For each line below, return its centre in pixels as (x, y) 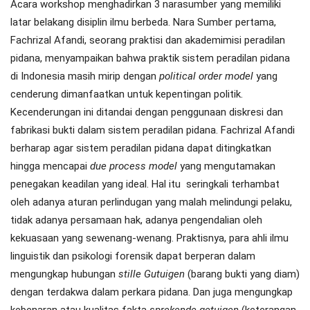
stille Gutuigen (152, 274)
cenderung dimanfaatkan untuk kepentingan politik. (127, 94)
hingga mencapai (50, 166)
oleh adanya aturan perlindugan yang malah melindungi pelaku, (151, 202)
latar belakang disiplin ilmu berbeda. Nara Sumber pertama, (143, 22)
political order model (206, 76)
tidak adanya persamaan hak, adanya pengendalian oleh (136, 220)
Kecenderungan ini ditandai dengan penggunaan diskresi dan (147, 112)
